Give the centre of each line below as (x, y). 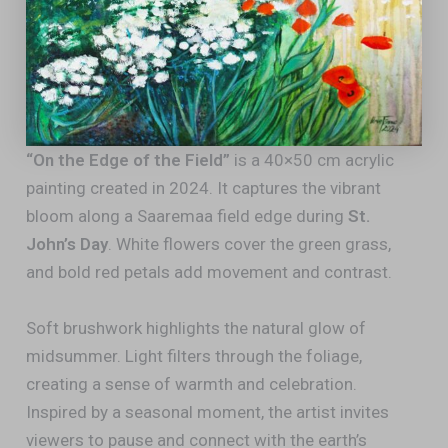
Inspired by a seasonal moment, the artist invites (208, 411)
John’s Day (67, 244)
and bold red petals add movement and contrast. (209, 272)
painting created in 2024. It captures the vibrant (204, 188)
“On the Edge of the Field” (128, 160)
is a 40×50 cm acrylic (312, 160)
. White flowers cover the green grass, (250, 244)
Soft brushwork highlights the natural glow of (196, 327)
